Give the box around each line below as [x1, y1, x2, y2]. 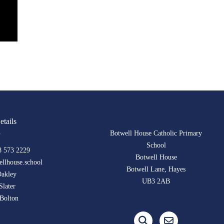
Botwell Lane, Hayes [126, 165, 186, 173]
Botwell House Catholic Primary [110, 129, 202, 137]
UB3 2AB [142, 177, 170, 185]
